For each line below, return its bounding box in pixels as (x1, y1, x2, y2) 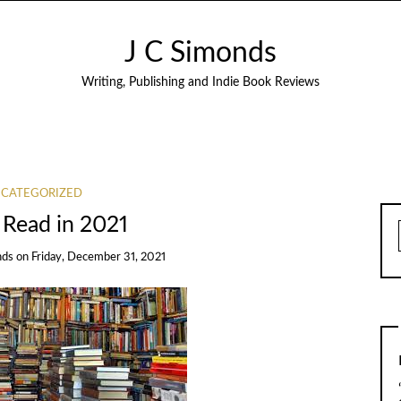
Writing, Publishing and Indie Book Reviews (81, 76, 320, 89)
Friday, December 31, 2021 (31, 252, 166, 264)
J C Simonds (124, 39, 277, 67)
